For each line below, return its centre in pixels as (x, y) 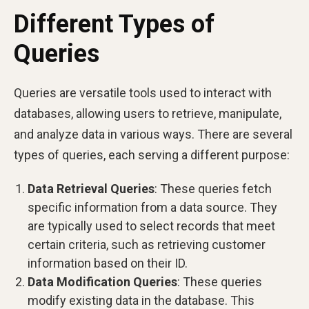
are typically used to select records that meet (151, 226)
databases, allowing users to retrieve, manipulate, (148, 114)
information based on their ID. (108, 263)
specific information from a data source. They (152, 208)
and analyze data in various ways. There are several (153, 134)
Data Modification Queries (102, 282)
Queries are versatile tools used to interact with (143, 93)
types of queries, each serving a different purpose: (152, 155)
